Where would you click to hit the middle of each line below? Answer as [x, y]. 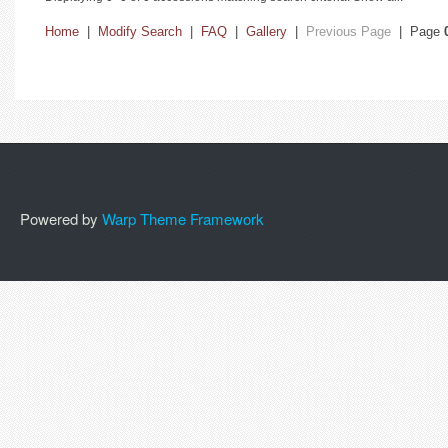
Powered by [61, 218]
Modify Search [140, 31]
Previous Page [348, 31]
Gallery [266, 31]
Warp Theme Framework [183, 218]
